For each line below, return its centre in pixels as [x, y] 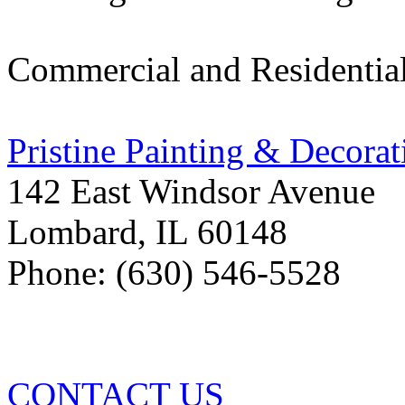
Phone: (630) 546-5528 [174, 272]
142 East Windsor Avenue [191, 191]
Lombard [72, 231]
